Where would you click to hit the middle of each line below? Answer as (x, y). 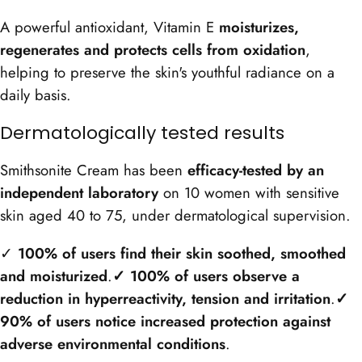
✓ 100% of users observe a (206, 276)
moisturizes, (259, 27)
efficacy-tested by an (256, 170)
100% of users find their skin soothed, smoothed (182, 253)
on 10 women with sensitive (249, 193)
